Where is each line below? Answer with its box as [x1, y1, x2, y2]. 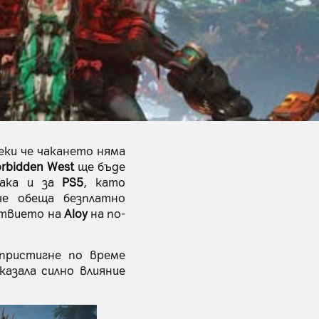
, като [83, 174, 126, 189]
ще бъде [73, 158, 126, 174]
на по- [87, 205, 126, 221]
